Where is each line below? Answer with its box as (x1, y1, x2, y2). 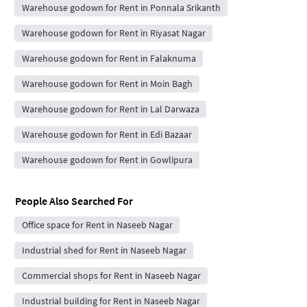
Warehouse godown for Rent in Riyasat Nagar (21, 26, 206, 39)
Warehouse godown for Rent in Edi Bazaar (21, 127, 192, 140)
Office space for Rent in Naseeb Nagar (21, 218, 173, 231)
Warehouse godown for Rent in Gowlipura (21, 153, 193, 166)
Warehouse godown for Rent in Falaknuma (21, 51, 196, 64)
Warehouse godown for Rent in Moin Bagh (21, 77, 193, 90)
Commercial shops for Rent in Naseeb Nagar (21, 269, 201, 282)
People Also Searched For (15, 193, 133, 208)
